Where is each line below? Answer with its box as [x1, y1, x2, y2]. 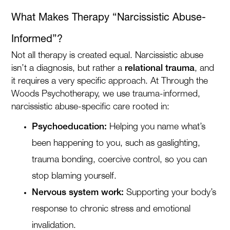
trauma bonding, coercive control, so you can [32, 156, 207, 164]
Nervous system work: [32, 188, 124, 197]
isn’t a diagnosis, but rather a [11, 64, 125, 72]
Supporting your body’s [124, 188, 217, 197]
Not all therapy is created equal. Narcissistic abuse [11, 51, 204, 60]
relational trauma [125, 64, 195, 72]
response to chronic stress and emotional [32, 205, 191, 213]
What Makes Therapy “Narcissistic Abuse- [11, 11, 206, 23]
